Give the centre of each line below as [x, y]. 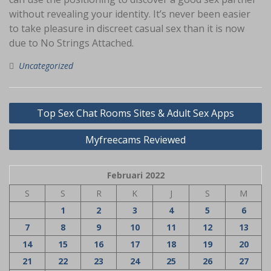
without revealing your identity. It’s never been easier [130, 14]
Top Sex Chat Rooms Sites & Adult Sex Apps [135, 113]
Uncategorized [46, 65]
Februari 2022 [135, 175]
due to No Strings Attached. [71, 43]
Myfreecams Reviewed [135, 139]
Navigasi [34, 105]
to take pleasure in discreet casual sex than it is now [127, 28]
